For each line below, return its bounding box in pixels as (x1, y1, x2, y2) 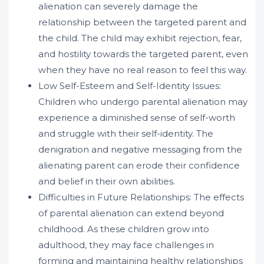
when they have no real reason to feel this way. (38, 64, 247, 75)
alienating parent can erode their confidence (38, 160, 240, 171)
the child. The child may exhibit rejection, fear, (38, 32, 242, 44)
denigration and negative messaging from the (38, 144, 242, 155)
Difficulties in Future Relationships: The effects (38, 192, 244, 203)
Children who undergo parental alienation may (38, 96, 247, 107)
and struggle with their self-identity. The (38, 128, 213, 139)
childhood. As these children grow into (38, 223, 209, 235)
